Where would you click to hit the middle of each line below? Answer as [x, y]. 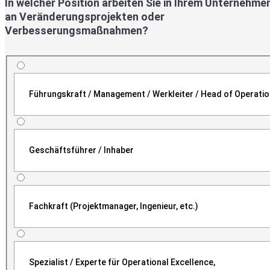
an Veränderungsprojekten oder [85, 16]
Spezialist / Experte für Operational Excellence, [122, 262]
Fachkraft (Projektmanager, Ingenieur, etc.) [113, 206]
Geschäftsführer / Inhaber [81, 150]
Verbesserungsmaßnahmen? [77, 30]
